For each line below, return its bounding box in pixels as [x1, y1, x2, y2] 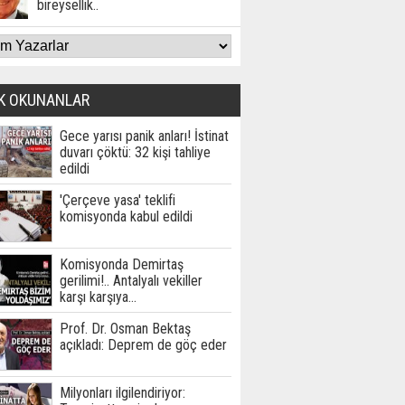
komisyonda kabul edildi [60, 208, 193, 225]
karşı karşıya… [60, 288, 137, 306]
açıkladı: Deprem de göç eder [60, 336, 227, 353]
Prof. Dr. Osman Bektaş [60, 320, 191, 337]
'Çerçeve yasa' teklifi [60, 192, 175, 209]
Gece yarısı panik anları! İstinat [60, 127, 229, 145]
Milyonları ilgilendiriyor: [60, 384, 185, 401]
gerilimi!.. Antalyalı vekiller [60, 272, 202, 289]
